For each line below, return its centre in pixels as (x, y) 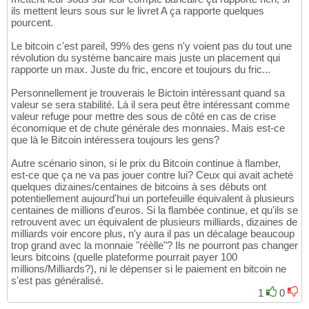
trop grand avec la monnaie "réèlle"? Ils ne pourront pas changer (154, 245)
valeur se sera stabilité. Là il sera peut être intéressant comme (150, 104)
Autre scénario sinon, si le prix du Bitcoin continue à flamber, (146, 163)
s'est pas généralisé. (57, 280)
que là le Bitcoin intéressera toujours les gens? (115, 139)
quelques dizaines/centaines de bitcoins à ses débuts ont (139, 186)
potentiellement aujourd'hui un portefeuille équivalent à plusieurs (153, 198)
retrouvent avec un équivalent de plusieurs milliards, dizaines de (154, 221)
